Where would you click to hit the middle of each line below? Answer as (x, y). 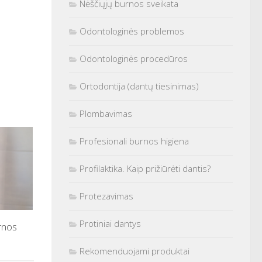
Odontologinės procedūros (134, 58)
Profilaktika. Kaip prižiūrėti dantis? (145, 168)
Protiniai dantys (110, 223)
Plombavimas (106, 113)
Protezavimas (106, 196)
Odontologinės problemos (132, 31)
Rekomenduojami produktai (135, 251)
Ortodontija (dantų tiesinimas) (139, 86)
